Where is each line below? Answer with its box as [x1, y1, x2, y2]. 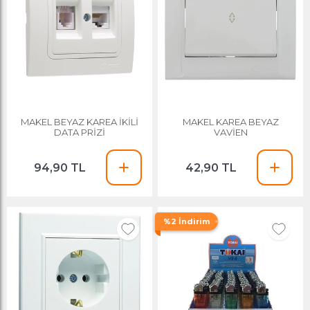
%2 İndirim [163, 217, 210, 227]
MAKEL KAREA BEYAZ [182, 116, 279, 128]
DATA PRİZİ [53, 127, 105, 138]
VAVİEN [213, 127, 248, 138]
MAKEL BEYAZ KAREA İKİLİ [20, 116, 138, 128]
